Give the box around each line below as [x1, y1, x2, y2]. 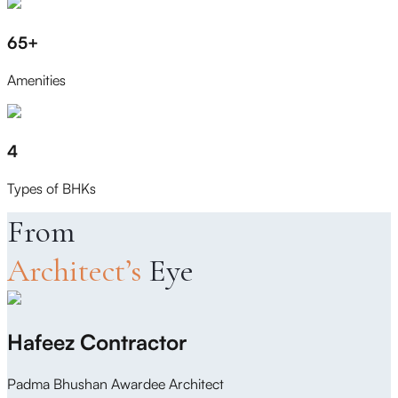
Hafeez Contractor [7, 329, 187, 356]
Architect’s [7, 251, 148, 291]
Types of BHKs [7, 179, 96, 198]
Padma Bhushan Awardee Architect [7, 374, 224, 393]
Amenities [7, 70, 66, 89]
